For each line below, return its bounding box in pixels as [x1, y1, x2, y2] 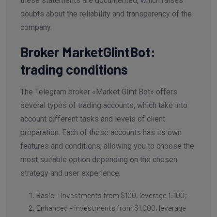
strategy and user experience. [20, 168, 121, 178]
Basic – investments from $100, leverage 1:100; [36, 190, 187, 200]
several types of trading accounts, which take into [20, 100, 187, 110]
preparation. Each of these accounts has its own [20, 127, 182, 137]
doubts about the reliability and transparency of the [20, 9, 192, 18]
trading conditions [20, 61, 128, 77]
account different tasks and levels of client [20, 114, 165, 124]
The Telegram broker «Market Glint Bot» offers [20, 87, 177, 96]
